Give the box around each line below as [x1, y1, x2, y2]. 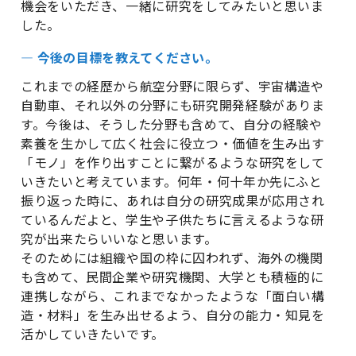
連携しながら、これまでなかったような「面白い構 [21, 289, 325, 305]
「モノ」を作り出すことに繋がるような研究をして [21, 156, 325, 172]
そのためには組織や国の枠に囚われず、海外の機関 [21, 251, 323, 267]
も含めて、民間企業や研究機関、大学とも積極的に [21, 270, 324, 286]
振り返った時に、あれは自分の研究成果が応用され [21, 194, 325, 210]
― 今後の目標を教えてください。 [21, 51, 219, 67]
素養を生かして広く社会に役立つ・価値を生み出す [21, 137, 325, 153]
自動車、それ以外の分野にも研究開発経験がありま [21, 99, 325, 114]
